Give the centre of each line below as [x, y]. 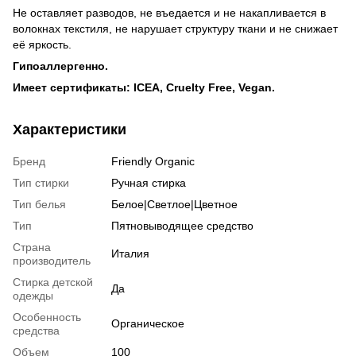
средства [36, 330]
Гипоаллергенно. [60, 66]
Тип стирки [41, 182]
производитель [52, 260]
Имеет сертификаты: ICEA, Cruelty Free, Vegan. [144, 87]
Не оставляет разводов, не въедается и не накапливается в [169, 12]
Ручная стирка [149, 182]
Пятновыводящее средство [182, 225]
